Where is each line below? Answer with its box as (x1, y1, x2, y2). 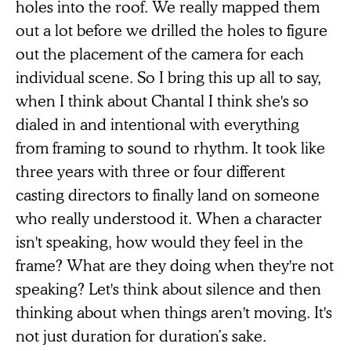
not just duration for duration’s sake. (16, 325, 266, 346)
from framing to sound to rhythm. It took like (16, 137, 325, 158)
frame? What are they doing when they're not (16, 255, 334, 276)
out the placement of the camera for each (16, 43, 304, 64)
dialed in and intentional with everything (16, 114, 299, 135)
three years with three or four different (16, 161, 285, 182)
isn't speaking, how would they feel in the (16, 231, 303, 252)
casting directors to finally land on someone (16, 184, 320, 205)
